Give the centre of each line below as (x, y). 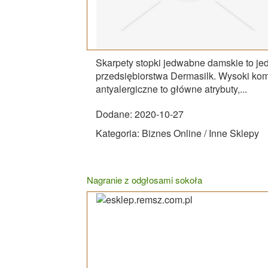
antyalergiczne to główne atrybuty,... (171, 89)
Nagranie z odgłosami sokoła (144, 179)
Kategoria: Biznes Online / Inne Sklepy (177, 133)
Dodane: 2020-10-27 (140, 114)
